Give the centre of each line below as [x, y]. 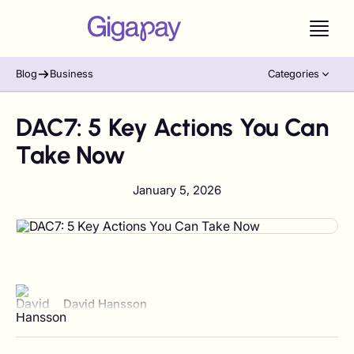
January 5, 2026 [177, 190]
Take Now [71, 155]
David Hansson [105, 304]
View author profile [71, 290]
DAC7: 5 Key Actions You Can [172, 127]
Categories [294, 73]
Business [72, 73]
